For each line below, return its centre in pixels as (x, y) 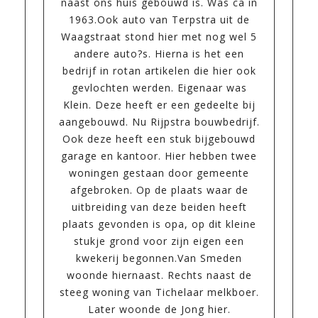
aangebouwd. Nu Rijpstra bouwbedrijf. (159, 122)
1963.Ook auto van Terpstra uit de (159, 20)
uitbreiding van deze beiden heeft (159, 207)
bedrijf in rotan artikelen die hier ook (159, 71)
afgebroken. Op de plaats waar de (159, 190)
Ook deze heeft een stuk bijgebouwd (159, 139)
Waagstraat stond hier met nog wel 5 (159, 37)
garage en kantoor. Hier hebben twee (159, 156)
